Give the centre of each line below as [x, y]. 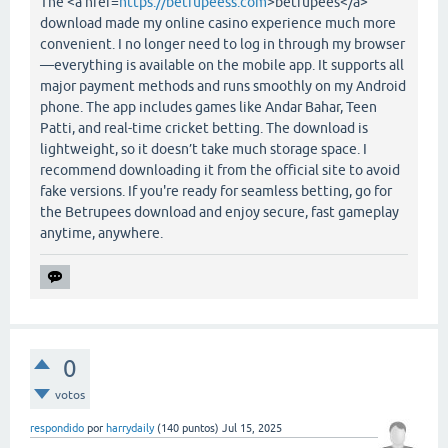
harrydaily [130, 428]
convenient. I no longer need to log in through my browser [222, 44]
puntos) [199, 428]
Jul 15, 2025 [252, 428]
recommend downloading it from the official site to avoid [220, 170]
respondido [57, 428]
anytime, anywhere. [101, 233]
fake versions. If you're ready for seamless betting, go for [216, 191]
